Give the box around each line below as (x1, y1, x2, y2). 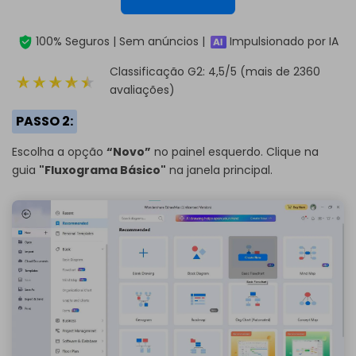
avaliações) (109, 82, 175, 99)
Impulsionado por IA (226, 33, 339, 49)
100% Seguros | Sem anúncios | (36, 33, 206, 49)
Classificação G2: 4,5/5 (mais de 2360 (109, 64, 320, 80)
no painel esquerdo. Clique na (151, 144, 319, 161)
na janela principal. (166, 162, 273, 179)
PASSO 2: (15, 111, 73, 130)
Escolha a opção (12, 144, 106, 161)
